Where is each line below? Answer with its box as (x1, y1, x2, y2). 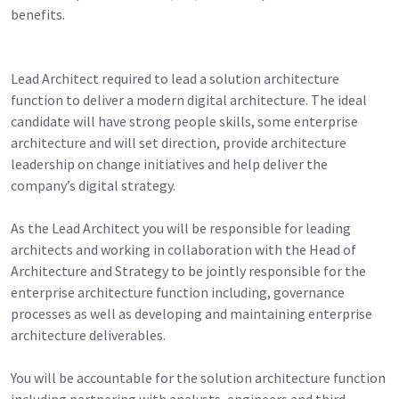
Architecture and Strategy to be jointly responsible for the (11, 261, 366, 280)
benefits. (11, 4, 65, 23)
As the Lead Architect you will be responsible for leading (11, 218, 351, 237)
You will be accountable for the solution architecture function (11, 368, 386, 387)
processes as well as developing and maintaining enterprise (11, 304, 372, 322)
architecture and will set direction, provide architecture (11, 133, 346, 151)
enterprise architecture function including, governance (11, 282, 345, 301)
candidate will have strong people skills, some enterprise (11, 111, 358, 130)
